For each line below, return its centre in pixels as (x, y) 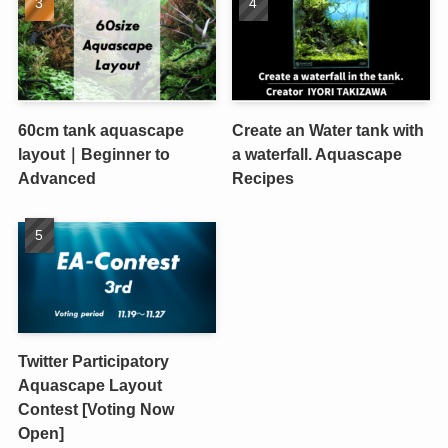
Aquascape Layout (89, 385)
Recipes (263, 177)
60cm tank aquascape (100, 129)
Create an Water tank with (328, 129)
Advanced (56, 177)
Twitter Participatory (93, 361)
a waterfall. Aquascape (317, 153)
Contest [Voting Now (95, 409)
